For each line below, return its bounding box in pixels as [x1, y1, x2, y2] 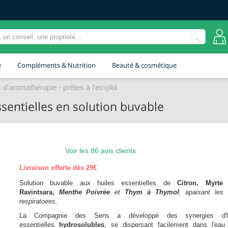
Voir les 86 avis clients [65, 147, 136, 155]
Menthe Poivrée [59, 188, 115, 196]
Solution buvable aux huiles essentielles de [19, 179, 178, 187]
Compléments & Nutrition [17, 61, 96, 70]
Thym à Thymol [120, 188, 179, 196]
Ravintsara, [19, 188, 59, 196]
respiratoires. [19, 197, 60, 205]
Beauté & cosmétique [112, 61, 177, 70]
